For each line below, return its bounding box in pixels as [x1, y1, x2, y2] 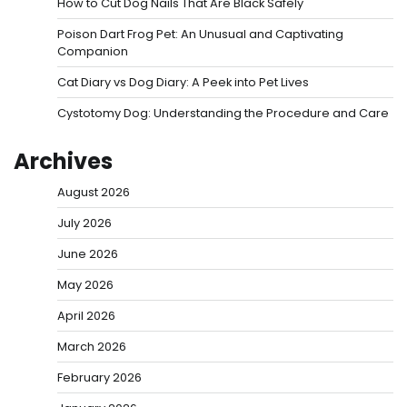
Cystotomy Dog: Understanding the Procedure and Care [57, 104, 389, 122]
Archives [14, 145, 113, 176]
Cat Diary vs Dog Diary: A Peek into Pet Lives [57, 73, 309, 91]
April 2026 [57, 306, 115, 324]
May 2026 [57, 275, 114, 293]
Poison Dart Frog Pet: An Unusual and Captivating [57, 25, 343, 43]
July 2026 [57, 213, 112, 232]
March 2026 [57, 337, 126, 355]
